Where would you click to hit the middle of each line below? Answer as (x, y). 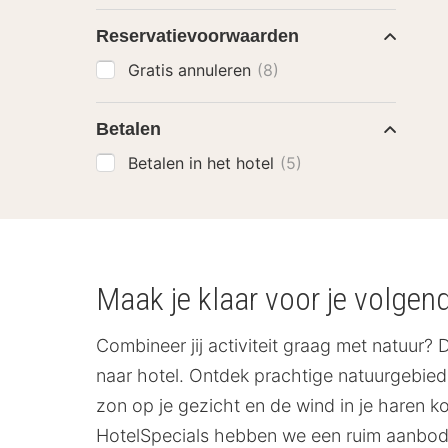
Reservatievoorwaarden (197, 36)
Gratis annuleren (192, 70)
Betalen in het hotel (203, 163)
